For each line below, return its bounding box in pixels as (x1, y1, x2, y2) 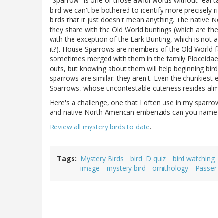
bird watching (173, 154, 215, 163)
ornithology (152, 163, 188, 173)
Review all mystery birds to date (50, 122, 150, 132)
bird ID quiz (130, 154, 166, 163)
